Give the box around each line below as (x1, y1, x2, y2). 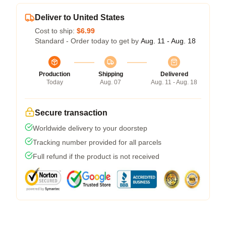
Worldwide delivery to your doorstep (33, 124, 147, 132)
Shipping (98, 70, 123, 78)
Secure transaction (35, 108, 107, 117)
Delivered (160, 70, 188, 78)
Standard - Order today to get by (35, 36, 141, 45)
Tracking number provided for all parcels (33, 138, 161, 146)
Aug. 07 (100, 78, 121, 86)
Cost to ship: (35, 26, 77, 35)
